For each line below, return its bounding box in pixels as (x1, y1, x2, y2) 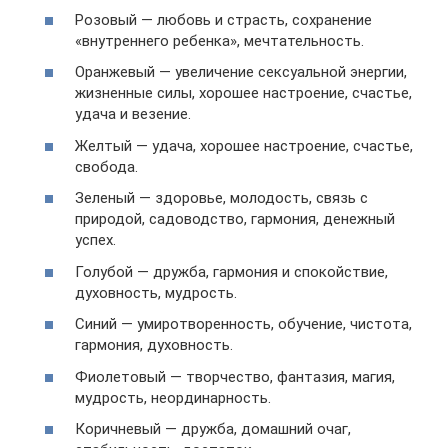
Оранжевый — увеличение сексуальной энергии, (75, 63, 407, 82)
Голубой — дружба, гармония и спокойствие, (75, 262, 388, 281)
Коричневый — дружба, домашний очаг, (75, 420, 351, 439)
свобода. (75, 157, 138, 176)
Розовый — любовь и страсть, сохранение (75, 10, 372, 29)
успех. (75, 231, 116, 250)
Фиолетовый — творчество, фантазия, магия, (75, 367, 395, 386)
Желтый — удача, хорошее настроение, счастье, (75, 136, 413, 155)
